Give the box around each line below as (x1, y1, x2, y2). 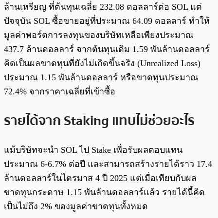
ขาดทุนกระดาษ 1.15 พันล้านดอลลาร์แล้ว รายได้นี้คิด (4, 187, 205, 197)
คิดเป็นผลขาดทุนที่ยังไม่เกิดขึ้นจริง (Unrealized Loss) (4, 58, 200, 69)
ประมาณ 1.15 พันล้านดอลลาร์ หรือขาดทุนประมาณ (4, 73, 199, 83)
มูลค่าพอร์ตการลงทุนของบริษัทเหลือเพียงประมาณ (4, 30, 194, 40)
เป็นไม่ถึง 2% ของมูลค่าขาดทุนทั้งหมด (4, 201, 148, 211)
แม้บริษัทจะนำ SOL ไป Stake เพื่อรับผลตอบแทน (4, 145, 182, 155)
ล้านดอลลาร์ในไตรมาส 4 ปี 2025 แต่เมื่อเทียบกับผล (4, 173, 197, 183)
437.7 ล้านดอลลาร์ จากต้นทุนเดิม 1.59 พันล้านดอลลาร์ (4, 44, 210, 54)
